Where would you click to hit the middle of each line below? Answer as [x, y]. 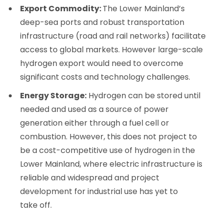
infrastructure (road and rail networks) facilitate [113, 36]
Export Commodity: [62, 8]
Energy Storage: [54, 95]
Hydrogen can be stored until [144, 95]
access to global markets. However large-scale [112, 49]
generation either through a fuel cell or [95, 123]
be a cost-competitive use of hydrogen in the [108, 150]
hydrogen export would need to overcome [102, 63]
